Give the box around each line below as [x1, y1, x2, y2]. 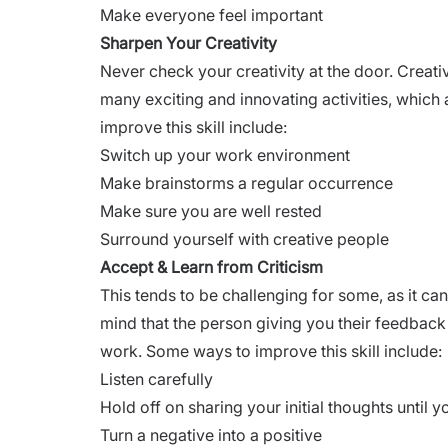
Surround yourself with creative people [100, 228, 389, 249]
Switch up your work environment [100, 144, 350, 165]
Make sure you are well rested [100, 200, 322, 221]
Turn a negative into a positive [100, 424, 322, 445]
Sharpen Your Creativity [100, 32, 277, 53]
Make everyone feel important [100, 4, 323, 25]
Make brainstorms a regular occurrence [100, 172, 393, 193]
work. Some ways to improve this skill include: [100, 340, 442, 361]
